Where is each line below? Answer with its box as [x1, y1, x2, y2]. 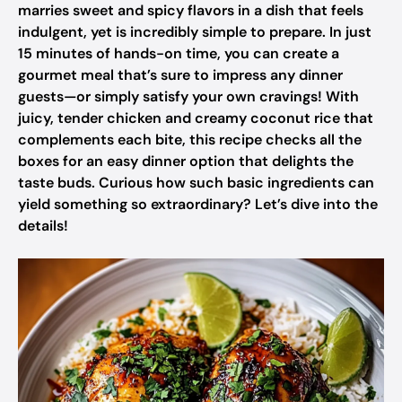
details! [18, 216, 68, 235]
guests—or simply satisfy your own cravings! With [18, 87, 359, 106]
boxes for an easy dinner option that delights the [18, 152, 354, 170]
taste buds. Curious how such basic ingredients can [18, 173, 374, 192]
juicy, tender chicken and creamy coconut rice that [18, 109, 373, 127]
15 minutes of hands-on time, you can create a [18, 44, 339, 63]
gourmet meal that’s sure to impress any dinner [18, 66, 343, 84]
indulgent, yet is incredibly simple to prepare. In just [18, 22, 371, 41]
